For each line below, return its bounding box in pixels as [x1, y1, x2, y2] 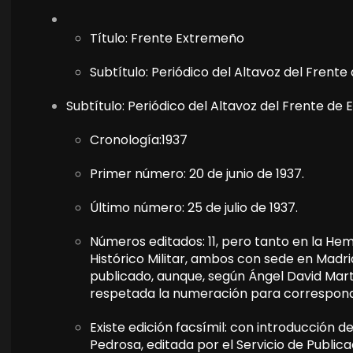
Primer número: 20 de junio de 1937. [90, 165, 304, 184]
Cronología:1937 [90, 131, 188, 150]
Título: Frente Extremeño [90, 29, 244, 48]
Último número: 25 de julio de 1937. [90, 199, 298, 217]
